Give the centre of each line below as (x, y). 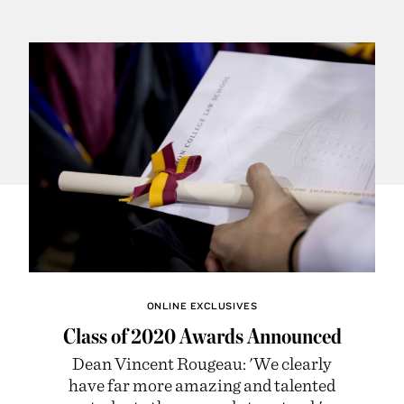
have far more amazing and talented (202, 384)
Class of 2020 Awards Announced (202, 335)
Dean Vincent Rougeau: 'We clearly (202, 363)
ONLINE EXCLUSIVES (202, 305)
